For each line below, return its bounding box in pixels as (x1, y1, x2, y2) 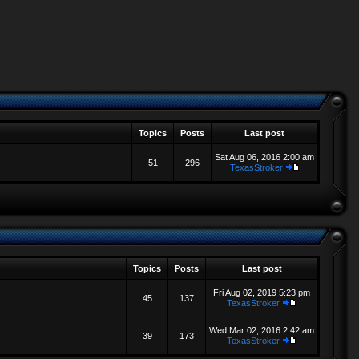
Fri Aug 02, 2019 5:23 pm (213, 288, 310, 297)
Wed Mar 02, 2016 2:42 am (209, 325, 314, 335)
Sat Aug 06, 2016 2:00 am (215, 152, 314, 162)
